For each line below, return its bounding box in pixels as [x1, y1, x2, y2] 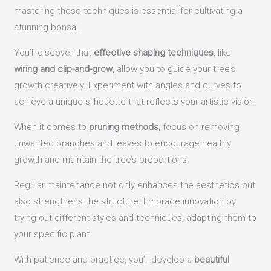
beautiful [194, 254, 230, 266]
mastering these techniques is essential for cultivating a [14, 5, 243, 17]
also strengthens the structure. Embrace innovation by [14, 196, 237, 207]
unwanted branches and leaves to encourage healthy [14, 138, 232, 149]
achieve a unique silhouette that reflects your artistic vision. [14, 96, 257, 108]
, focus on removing [158, 122, 240, 133]
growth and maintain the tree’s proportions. [14, 154, 190, 166]
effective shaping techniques [94, 47, 214, 59]
